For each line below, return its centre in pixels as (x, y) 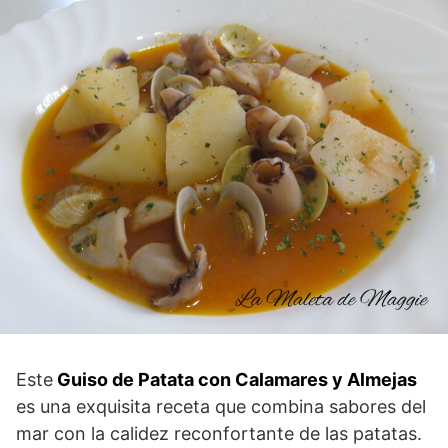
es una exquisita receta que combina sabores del (221, 407)
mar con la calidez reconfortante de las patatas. (219, 434)
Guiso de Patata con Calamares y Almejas (235, 380)
